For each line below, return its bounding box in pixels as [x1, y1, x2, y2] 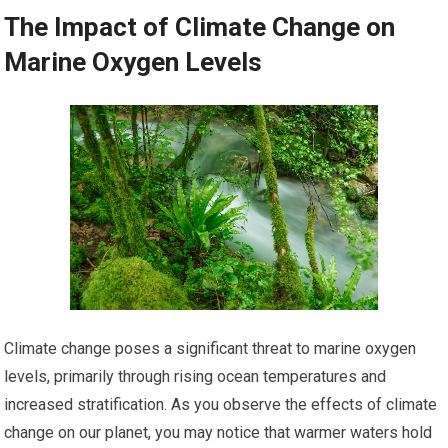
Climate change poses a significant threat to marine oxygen [4, 339, 417, 359]
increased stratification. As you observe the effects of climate [4, 395, 438, 415]
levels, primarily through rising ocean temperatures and [4, 367, 387, 387]
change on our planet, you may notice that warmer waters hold [4, 423, 433, 443]
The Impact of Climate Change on [4, 12, 396, 43]
